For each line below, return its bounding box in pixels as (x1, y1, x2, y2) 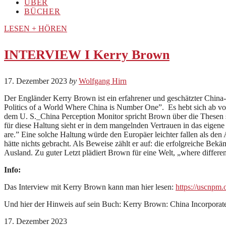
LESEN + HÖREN (4, 24, 67, 33)
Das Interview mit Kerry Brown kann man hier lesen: (4, 182, 176, 191)
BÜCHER (24, 7, 61, 16)
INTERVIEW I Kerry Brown (4, 47, 169, 62)
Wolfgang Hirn (79, 76, 127, 85)
